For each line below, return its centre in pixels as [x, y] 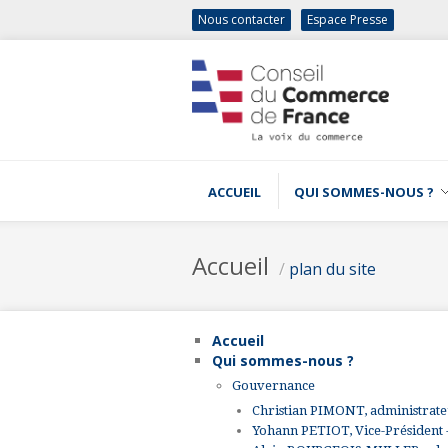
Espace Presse [347, 19]
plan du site [332, 268]
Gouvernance [273, 385]
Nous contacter [241, 19]
